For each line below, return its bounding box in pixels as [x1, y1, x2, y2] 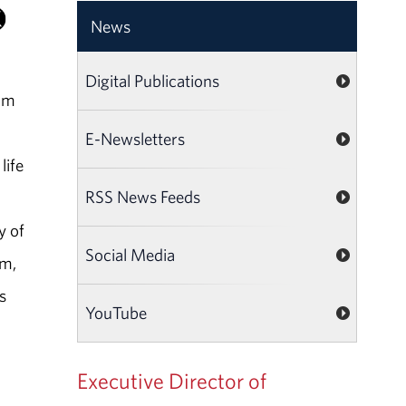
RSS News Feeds [85, 185, 201, 208]
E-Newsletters [85, 127, 186, 150]
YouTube [85, 301, 148, 324]
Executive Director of [77, 366, 267, 394]
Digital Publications [85, 69, 220, 92]
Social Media [85, 243, 176, 266]
